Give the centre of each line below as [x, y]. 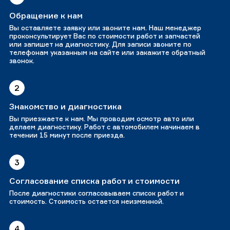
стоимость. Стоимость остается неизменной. [87, 202]
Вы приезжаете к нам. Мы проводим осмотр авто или [102, 119]
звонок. [22, 61]
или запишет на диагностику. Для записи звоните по [100, 44]
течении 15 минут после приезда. [67, 135]
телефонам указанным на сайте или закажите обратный [107, 53]
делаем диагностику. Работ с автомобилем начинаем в [104, 127]
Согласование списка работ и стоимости [94, 181]
